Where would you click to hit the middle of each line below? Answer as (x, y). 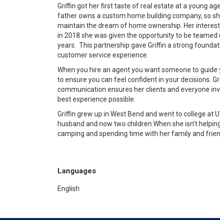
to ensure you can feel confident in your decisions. (135, 80)
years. (67, 45)
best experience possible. (96, 99)
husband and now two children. (105, 124)
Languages (77, 171)
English (69, 189)
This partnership (103, 45)
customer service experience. (103, 55)
